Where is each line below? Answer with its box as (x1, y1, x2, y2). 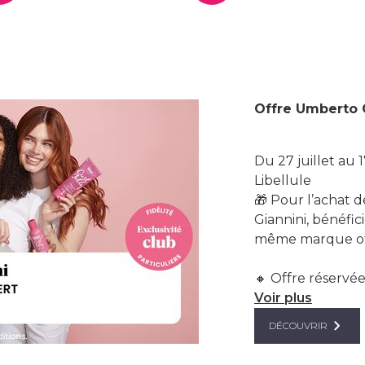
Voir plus (254, 289, 312, 306)
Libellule (254, 172, 311, 188)
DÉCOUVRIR (269, 319, 328, 332)
